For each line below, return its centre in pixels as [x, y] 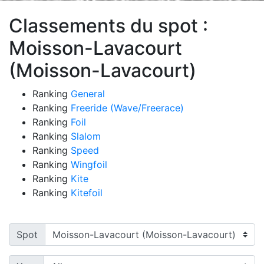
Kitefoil [87, 192]
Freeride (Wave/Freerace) [127, 108]
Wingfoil [89, 164]
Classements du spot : [108, 25]
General [88, 93]
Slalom [86, 136]
